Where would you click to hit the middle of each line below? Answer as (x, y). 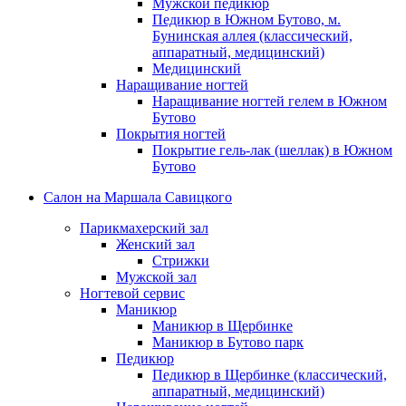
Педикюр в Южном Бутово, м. (246, 20)
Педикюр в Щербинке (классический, (270, 375)
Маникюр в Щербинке (222, 326)
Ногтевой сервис (132, 294)
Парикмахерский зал (144, 228)
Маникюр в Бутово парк (228, 343)
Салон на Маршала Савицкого (138, 198)
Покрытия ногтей (171, 134)
